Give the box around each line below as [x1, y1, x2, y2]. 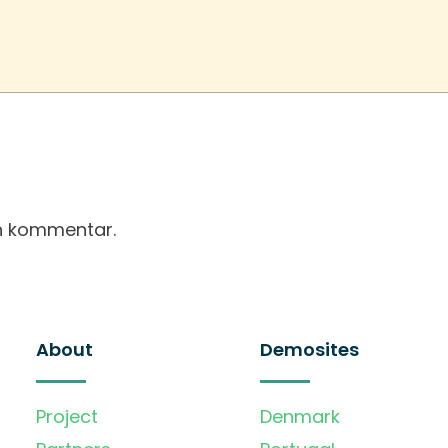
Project [36, 404, 98, 430]
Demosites [260, 337, 359, 363]
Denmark [260, 404, 340, 430]
